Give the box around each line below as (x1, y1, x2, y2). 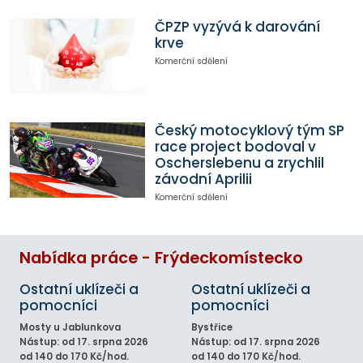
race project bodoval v (154, 136, 316, 156)
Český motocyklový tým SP (154, 120, 344, 140)
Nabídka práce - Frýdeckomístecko (19, 246, 303, 269)
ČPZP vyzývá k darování (154, 16, 320, 36)
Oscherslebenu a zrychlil (154, 152, 324, 173)
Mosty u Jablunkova (19, 320, 121, 334)
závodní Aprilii (154, 169, 252, 189)
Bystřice (191, 320, 233, 334)
